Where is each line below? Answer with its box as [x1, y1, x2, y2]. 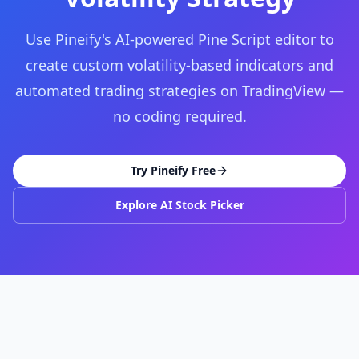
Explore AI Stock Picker [115, 197, 244, 212]
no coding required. [112, 107, 247, 126]
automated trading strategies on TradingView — [15, 81, 344, 100]
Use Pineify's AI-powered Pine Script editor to [25, 30, 334, 49]
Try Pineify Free [131, 163, 216, 178]
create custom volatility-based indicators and [26, 55, 333, 75]
